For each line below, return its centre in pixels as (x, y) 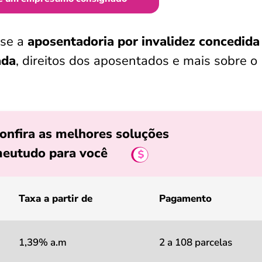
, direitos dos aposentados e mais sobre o (137, 61)
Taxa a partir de (56, 199)
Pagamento (185, 199)
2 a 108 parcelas (196, 242)
